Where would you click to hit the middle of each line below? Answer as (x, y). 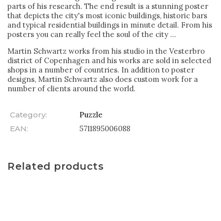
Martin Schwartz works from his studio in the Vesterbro (106, 51)
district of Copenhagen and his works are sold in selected (109, 60)
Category (28, 114)
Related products (55, 166)
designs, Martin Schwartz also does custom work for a (103, 79)
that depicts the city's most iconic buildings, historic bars (107, 15)
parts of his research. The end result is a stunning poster (108, 6)
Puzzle (91, 114)
